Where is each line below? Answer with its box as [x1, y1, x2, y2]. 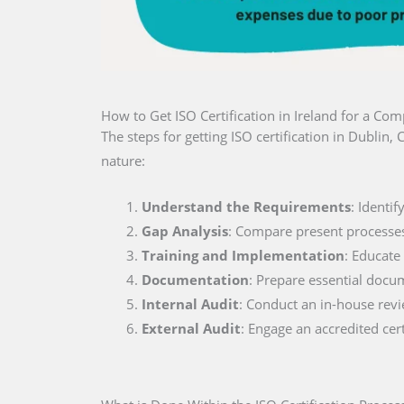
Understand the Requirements [142, 197, 351, 216]
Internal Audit [142, 294, 239, 313]
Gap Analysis [142, 221, 228, 240]
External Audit [142, 318, 241, 337]
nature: [101, 151, 145, 170]
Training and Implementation [142, 245, 344, 264]
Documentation [142, 270, 249, 289]
